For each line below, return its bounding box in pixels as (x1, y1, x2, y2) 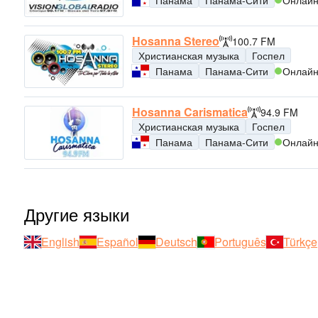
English (41, 233, 79, 250)
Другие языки (24, 201, 129, 226)
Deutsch (155, 233, 197, 250)
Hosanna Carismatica (132, 104, 248, 121)
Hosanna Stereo (132, 33, 219, 50)
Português (214, 233, 266, 250)
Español (97, 233, 138, 250)
